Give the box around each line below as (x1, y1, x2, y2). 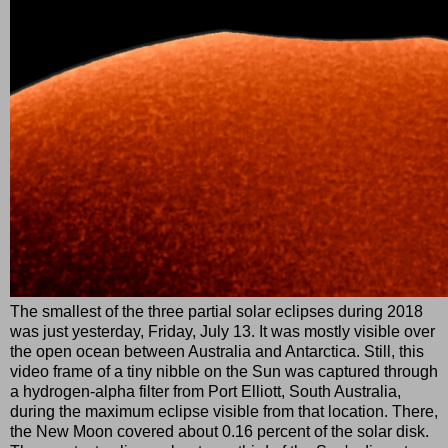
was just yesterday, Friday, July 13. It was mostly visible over (10, 322, 435, 340)
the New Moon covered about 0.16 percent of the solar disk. (10, 422, 429, 440)
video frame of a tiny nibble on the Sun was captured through (10, 362, 438, 380)
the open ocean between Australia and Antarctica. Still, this (10, 342, 424, 360)
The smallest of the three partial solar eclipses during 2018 (10, 302, 423, 320)
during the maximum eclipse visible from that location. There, (10, 402, 438, 420)
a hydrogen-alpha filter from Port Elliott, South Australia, (10, 382, 401, 400)
